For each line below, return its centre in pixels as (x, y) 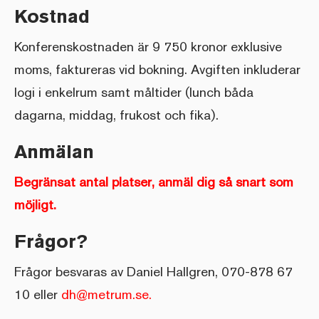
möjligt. (35, 204)
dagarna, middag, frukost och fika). (116, 115)
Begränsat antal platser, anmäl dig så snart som (154, 182)
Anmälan (54, 152)
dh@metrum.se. (106, 294)
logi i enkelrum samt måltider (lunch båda (134, 92)
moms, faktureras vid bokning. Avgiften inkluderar (157, 69)
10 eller (38, 294)
